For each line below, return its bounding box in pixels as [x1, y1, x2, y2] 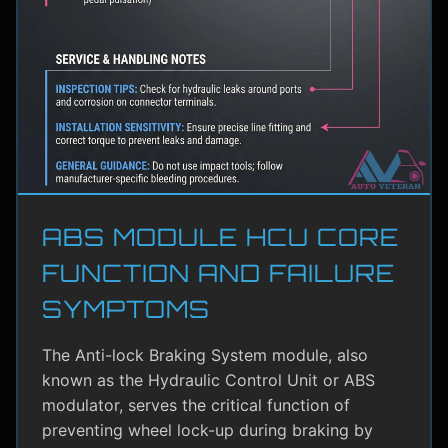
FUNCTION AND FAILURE [42, 258, 395, 289]
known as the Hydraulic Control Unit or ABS [42, 370, 375, 391]
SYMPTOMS [42, 294, 210, 325]
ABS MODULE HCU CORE [42, 222, 399, 253]
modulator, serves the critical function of [42, 395, 350, 416]
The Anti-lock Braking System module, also [42, 345, 368, 366]
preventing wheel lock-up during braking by [42, 420, 373, 441]
